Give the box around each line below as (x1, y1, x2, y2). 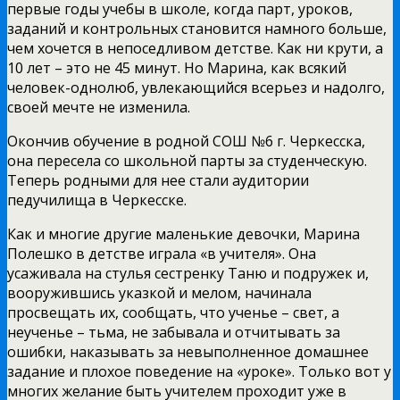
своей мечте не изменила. (7, 96, 190, 117)
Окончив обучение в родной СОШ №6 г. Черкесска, (7, 130, 365, 151)
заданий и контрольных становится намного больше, (7, 18, 387, 38)
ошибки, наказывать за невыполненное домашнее (7, 341, 369, 362)
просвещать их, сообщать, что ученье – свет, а (7, 302, 339, 322)
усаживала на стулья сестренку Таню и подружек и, (7, 262, 369, 283)
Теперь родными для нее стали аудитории (7, 170, 309, 190)
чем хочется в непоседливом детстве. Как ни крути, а (7, 37, 383, 58)
